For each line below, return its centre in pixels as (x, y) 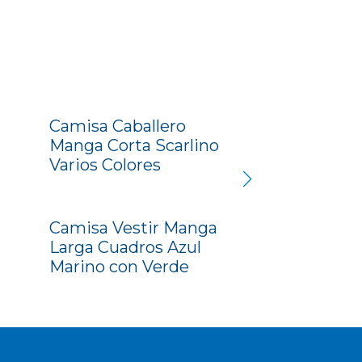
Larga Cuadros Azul (126, 248)
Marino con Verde (120, 267)
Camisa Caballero (118, 126)
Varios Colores (105, 164)
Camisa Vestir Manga (134, 228)
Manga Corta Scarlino (135, 145)
